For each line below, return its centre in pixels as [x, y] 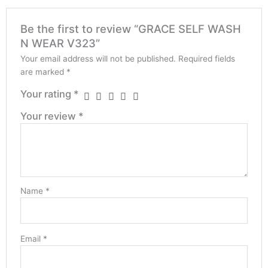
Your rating [47, 94]
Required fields [206, 58]
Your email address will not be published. [98, 58]
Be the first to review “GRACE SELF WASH [130, 28]
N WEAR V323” [60, 43]
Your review [49, 116]
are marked [43, 71]
